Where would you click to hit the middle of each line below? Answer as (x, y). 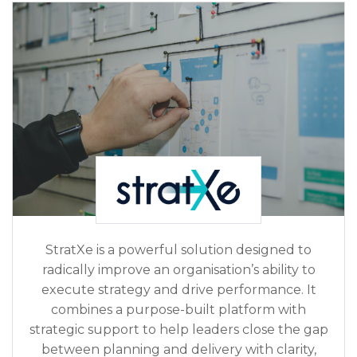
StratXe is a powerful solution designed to (178, 249)
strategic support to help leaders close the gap (178, 329)
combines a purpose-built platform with (178, 309)
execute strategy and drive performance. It (178, 289)
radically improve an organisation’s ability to (178, 269)
